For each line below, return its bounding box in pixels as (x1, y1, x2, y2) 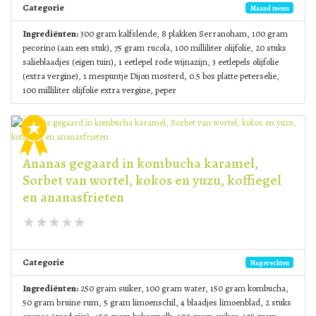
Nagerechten (250, 257, 289, 267)
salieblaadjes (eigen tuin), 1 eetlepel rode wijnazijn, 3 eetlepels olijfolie (23, 56, 279, 68)
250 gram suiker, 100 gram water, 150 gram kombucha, (78, 282, 288, 294)
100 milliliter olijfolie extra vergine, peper (23, 84, 176, 96)
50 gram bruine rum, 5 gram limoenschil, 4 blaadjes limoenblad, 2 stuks (23, 296, 291, 308)
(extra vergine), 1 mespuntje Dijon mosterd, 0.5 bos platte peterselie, (23, 70, 279, 82)
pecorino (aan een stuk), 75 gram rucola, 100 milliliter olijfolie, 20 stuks (23, 42, 286, 54)
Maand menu (250, 3, 289, 13)
